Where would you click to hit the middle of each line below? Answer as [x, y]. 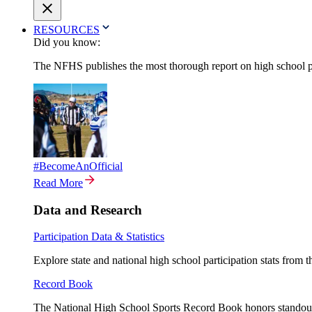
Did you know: [67, 42]
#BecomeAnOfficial [78, 166]
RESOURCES [67, 30]
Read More [58, 183]
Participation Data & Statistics [99, 237]
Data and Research [88, 210]
